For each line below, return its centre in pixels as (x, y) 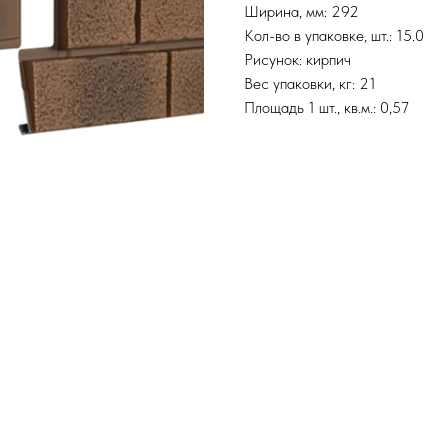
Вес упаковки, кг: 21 (310, 84)
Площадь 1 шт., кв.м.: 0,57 (326, 108)
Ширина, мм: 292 (301, 12)
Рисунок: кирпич (297, 60)
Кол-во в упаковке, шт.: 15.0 (334, 36)
